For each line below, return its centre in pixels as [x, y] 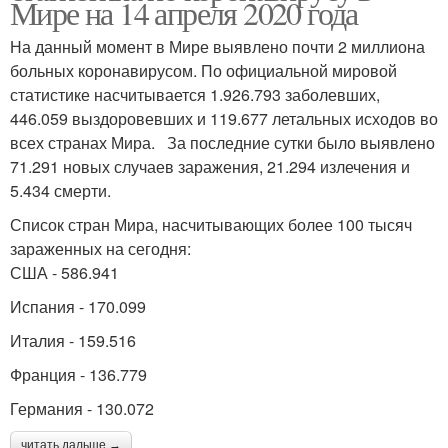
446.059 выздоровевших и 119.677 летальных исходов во [224, 118]
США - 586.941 [66, 272]
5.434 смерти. [62, 190]
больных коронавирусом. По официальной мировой [203, 70]
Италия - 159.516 [75, 340]
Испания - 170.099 [80, 306]
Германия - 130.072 [84, 408]
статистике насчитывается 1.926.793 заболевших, [195, 94]
